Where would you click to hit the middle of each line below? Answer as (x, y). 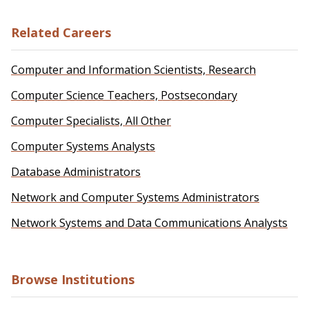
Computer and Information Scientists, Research (133, 70)
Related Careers (61, 33)
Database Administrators (76, 172)
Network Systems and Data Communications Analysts (149, 223)
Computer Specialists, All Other (91, 121)
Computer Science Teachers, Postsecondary (124, 96)
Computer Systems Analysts (83, 147)
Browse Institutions (73, 280)
